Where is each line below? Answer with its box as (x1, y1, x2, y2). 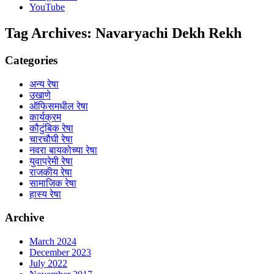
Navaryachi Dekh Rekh (95, 24, 242, 41)
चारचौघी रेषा (29, 133, 73, 144)
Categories (5, 53, 57, 67)
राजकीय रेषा (29, 166, 72, 177)
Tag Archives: (5, 24, 95, 41)
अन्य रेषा (29, 78, 59, 89)
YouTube (29, 2, 65, 12)
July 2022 (29, 257, 67, 268)
